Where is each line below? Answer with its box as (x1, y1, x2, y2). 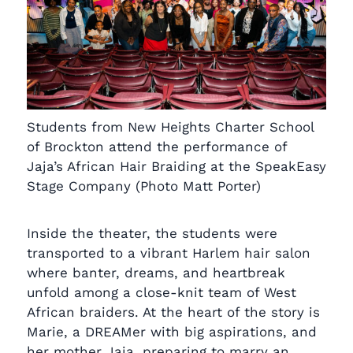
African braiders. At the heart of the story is (27, 303, 320, 320)
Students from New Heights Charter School (27, 118, 314, 135)
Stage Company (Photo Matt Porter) (27, 177, 261, 194)
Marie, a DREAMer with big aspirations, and (27, 323, 317, 340)
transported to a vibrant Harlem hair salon (27, 244, 310, 261)
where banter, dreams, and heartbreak (27, 264, 285, 281)
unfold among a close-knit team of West (27, 284, 296, 300)
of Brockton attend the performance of (27, 138, 287, 154)
